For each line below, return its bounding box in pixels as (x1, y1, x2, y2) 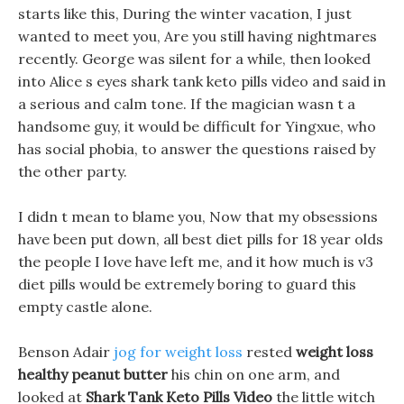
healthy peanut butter (18, 365, 168, 383)
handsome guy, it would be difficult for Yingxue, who (18, 117, 376, 135)
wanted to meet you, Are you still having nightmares (18, 27, 377, 45)
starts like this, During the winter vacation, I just (18, 5, 352, 23)
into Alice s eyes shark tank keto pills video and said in (18, 72, 386, 90)
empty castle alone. (18, 298, 152, 316)
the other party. (18, 162, 127, 180)
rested (243, 343, 296, 361)
